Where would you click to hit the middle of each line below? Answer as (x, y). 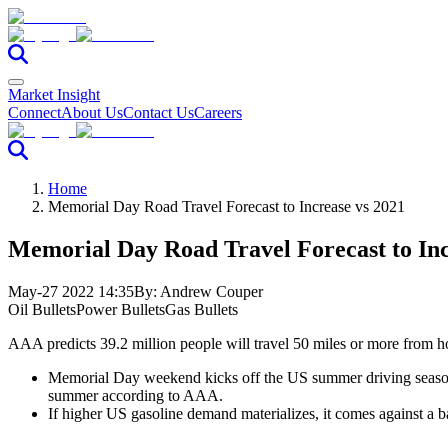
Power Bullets (120, 309)
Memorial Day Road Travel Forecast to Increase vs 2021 (226, 206)
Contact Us (158, 112)
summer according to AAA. (135, 395)
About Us (92, 112)
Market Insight (54, 94)
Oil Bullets (42, 309)
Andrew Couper (211, 291)
